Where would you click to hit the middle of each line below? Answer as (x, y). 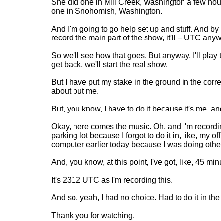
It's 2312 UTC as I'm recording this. (112, 180)
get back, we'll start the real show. (110, 64)
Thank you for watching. (93, 215)
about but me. (75, 91)
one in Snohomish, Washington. (107, 11)
